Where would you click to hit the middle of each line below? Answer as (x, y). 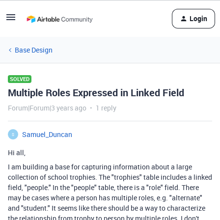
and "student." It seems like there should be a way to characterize (107, 208)
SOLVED (20, 79)
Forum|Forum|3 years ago (47, 108)
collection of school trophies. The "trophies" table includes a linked (110, 177)
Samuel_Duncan (47, 134)
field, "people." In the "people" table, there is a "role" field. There (103, 187)
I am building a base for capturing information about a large (100, 167)
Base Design (34, 50)
